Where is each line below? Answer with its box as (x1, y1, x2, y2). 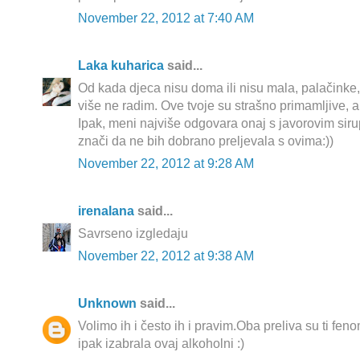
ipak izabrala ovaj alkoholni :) (78, 337, 244, 351)
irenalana (78, 204, 134, 219)
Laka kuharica (78, 59, 164, 73)
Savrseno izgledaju (78, 227, 188, 241)
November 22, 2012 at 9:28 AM (78, 157, 254, 171)
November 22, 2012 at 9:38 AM (78, 249, 254, 264)
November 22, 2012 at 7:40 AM (78, 11, 254, 26)
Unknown (78, 297, 137, 311)
